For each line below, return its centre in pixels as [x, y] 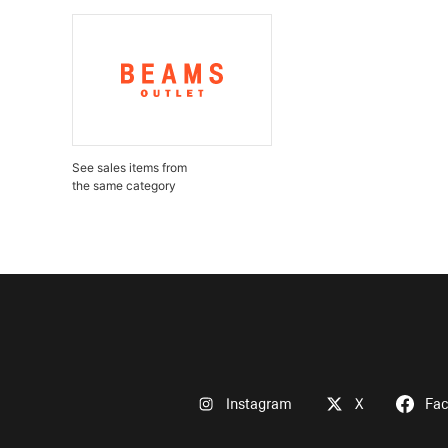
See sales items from [129, 167]
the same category [124, 185]
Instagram [259, 404]
